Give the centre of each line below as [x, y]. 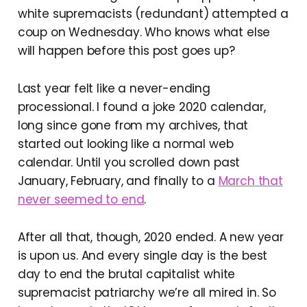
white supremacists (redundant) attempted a [153, 13]
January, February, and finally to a [118, 181]
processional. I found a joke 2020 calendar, [142, 107]
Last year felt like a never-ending [114, 88]
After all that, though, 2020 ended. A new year [150, 237]
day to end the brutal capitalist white [126, 274]
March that [250, 181]
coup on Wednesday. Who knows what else [144, 32]
